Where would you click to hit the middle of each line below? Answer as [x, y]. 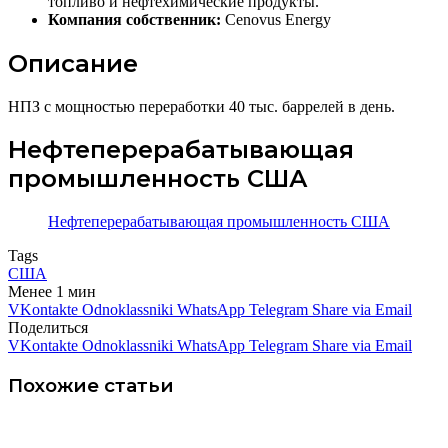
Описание [73, 63]
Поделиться [48, 328]
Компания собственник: [134, 19]
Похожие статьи [91, 386]
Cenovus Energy [276, 19]
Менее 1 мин [52, 292]
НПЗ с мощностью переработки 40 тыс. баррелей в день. [201, 106]
